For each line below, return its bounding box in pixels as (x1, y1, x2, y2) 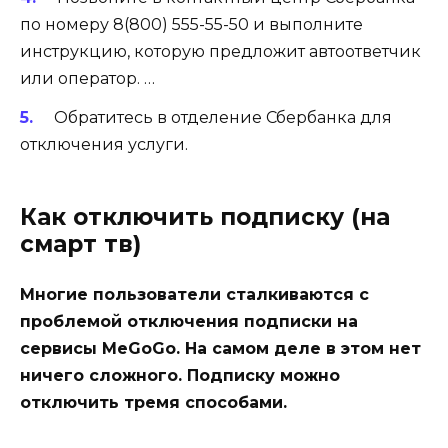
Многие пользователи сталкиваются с (20, 284, 369, 304)
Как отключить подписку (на (20, 202, 390, 231)
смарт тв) (20, 229, 141, 258)
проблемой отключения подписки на (20, 311, 358, 331)
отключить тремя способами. (20, 392, 287, 412)
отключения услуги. (20, 134, 188, 154)
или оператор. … (20, 69, 155, 89)
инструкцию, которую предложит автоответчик (20, 42, 421, 62)
